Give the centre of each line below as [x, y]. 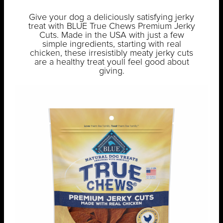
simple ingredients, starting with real [111, 45]
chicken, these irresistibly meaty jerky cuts [111, 54]
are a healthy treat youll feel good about [111, 62]
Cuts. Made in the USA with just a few [111, 36]
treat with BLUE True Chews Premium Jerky [111, 27]
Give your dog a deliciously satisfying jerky [111, 18]
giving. [111, 71]
